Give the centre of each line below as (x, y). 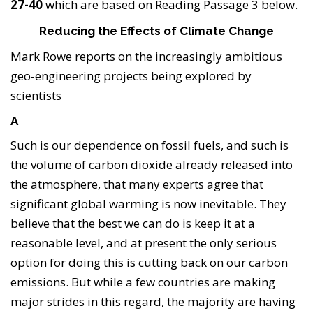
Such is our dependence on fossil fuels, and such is (150, 145)
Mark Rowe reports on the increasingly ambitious (146, 57)
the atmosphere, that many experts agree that (137, 184)
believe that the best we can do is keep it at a (133, 224)
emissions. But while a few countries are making (143, 282)
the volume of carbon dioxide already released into (152, 165)
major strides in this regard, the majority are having (153, 302)
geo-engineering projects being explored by (131, 76)
